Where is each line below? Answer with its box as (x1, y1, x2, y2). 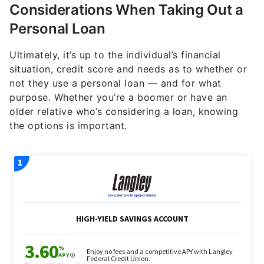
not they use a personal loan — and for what (9, 77, 222, 90)
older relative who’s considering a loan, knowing (9, 105, 238, 118)
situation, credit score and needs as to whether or (9, 63, 247, 75)
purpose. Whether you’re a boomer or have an (9, 91, 227, 104)
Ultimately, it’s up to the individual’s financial (9, 49, 221, 61)
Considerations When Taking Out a (9, 1, 243, 19)
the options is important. (9, 120, 127, 132)
